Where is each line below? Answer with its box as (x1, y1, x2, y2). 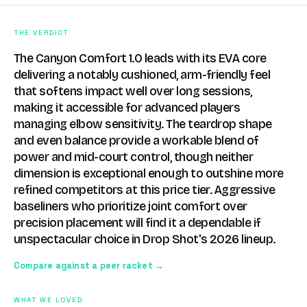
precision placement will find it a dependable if (14, 216, 261, 230)
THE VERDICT (14, 28, 69, 37)
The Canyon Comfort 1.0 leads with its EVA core (14, 51, 267, 66)
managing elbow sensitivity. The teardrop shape (14, 117, 272, 132)
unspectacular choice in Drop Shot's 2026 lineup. (14, 232, 275, 247)
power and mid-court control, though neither (14, 150, 254, 164)
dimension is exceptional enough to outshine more (14, 167, 284, 181)
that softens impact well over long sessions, (14, 84, 252, 99)
